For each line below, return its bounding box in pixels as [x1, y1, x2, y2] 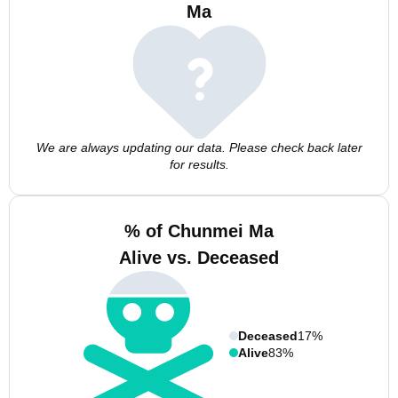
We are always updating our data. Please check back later [36, 140, 362, 155]
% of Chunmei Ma [124, 221, 274, 241]
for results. [169, 157, 229, 171]
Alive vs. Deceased [119, 248, 279, 267]
